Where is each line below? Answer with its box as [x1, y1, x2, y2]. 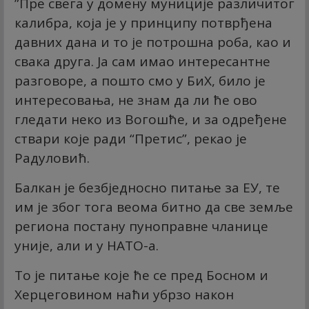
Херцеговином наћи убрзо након [14, 286, 234, 304]
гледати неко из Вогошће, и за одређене [14, 110, 287, 129]
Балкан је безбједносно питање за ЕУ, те [14, 179, 280, 197]
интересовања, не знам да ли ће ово [14, 91, 257, 110]
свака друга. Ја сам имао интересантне [14, 52, 270, 71]
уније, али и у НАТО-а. [14, 237, 159, 255]
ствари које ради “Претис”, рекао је [14, 130, 247, 148]
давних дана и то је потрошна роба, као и [14, 33, 291, 52]
